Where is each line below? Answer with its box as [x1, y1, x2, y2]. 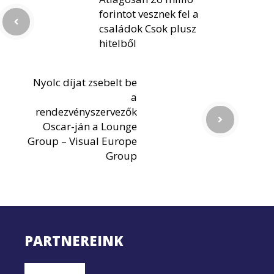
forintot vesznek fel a [99, 7, 199, 21]
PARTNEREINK [24, 231, 123, 250]
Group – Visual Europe [28, 134, 137, 149]
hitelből [99, 36, 136, 51]
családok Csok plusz [99, 21, 196, 36]
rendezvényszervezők [35, 105, 137, 119]
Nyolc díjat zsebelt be [33, 75, 137, 90]
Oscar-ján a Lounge [43, 119, 137, 134]
